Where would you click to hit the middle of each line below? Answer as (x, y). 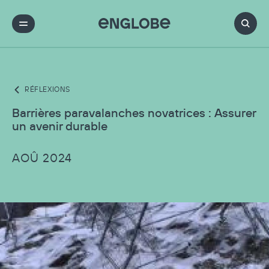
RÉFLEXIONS (47, 89)
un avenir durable (60, 126)
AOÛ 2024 (42, 158)
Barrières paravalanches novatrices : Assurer (134, 113)
